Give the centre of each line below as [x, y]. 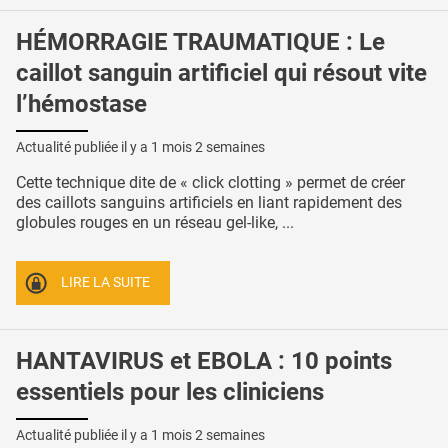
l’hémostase [81, 103]
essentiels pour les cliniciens [170, 392]
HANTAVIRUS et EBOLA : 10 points [204, 361]
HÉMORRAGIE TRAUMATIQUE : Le [200, 41]
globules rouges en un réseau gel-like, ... [155, 222]
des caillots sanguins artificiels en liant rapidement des [209, 202]
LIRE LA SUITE [106, 283]
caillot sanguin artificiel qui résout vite [221, 72]
